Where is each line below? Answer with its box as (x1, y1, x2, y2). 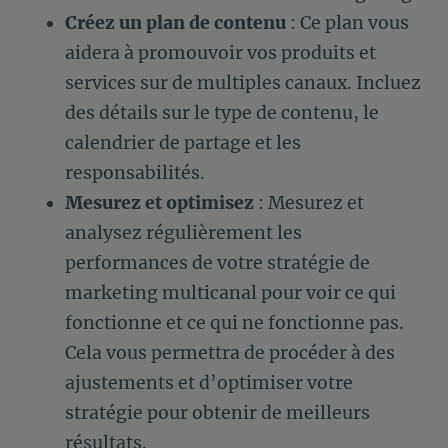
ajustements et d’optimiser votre (65, 372, 353, 395)
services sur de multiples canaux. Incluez (65, 72, 421, 95)
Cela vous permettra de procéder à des (65, 342, 395, 365)
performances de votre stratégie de (65, 252, 370, 275)
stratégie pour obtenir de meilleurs (65, 402, 370, 425)
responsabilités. (65, 162, 205, 185)
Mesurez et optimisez (65, 192, 254, 215)
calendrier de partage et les (65, 132, 301, 155)
